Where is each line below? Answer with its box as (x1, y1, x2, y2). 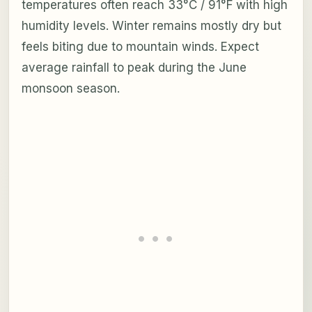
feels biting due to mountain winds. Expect (21, 39, 259, 54)
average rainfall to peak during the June (21, 60, 247, 75)
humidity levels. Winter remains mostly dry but (21, 18, 281, 33)
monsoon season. (21, 81, 120, 95)
